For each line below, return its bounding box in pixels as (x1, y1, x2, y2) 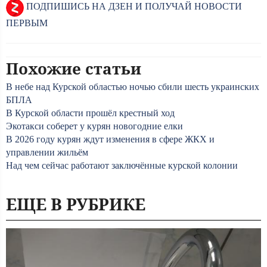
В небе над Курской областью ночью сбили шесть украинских (6, 81, 259, 92)
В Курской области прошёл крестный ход (6, 107, 175, 118)
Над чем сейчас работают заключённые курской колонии (6, 160, 238, 170)
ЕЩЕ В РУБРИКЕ (6, 192, 145, 215)
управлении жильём (6, 147, 88, 157)
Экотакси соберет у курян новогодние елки (6, 120, 183, 131)
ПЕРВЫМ (6, 17, 48, 28)
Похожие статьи (6, 57, 141, 79)
